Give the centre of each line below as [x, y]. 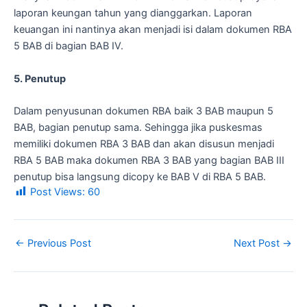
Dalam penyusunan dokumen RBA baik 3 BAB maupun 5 [144, 111]
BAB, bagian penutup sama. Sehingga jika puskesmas [138, 128]
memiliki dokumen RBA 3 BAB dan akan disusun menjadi [144, 144]
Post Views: [58, 192]
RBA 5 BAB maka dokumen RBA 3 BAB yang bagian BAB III [149, 161]
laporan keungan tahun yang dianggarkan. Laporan [133, 13]
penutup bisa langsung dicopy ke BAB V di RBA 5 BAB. [140, 177]
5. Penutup [40, 78]
